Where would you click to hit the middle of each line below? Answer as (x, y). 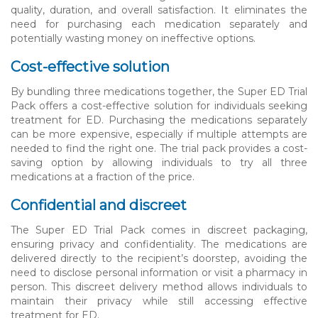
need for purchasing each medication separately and (159, 24)
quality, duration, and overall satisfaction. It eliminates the (159, 10)
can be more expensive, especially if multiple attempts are (159, 134)
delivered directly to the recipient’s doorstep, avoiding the (159, 258)
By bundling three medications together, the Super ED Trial (159, 91)
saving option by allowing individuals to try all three (159, 162)
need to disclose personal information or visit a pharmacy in (159, 272)
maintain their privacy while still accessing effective (159, 301)
